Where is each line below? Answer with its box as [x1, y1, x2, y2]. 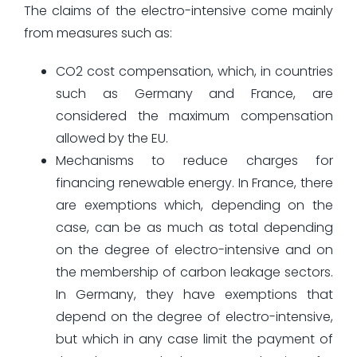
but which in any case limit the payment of [55, 329, 334, 348]
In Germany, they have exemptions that [55, 284, 334, 304]
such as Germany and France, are [55, 84, 334, 103]
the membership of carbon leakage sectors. [55, 262, 334, 281]
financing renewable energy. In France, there [55, 173, 334, 192]
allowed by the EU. [55, 128, 168, 147]
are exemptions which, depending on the [55, 195, 334, 214]
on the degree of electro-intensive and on [55, 240, 334, 259]
